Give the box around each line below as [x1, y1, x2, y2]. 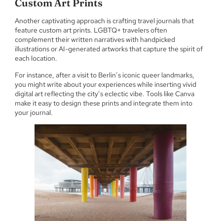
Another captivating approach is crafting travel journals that [15, 16, 194, 26]
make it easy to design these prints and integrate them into [15, 98, 192, 108]
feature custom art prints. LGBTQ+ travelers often [15, 26, 167, 35]
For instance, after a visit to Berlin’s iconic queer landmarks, [15, 70, 194, 79]
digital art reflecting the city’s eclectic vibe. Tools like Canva [15, 89, 194, 98]
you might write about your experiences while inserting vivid [15, 79, 196, 89]
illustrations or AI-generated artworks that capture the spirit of [15, 44, 203, 54]
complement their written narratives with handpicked [15, 35, 175, 44]
